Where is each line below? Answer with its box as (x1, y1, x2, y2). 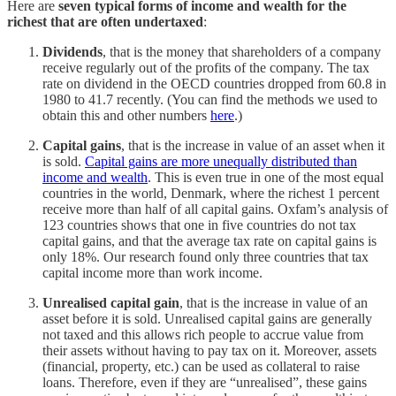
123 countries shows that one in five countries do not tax (42, 217, 356, 232)
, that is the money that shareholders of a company (103, 43, 381, 59)
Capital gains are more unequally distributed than (85, 153, 357, 169)
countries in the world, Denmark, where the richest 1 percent (42, 185, 379, 201)
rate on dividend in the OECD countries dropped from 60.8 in (42, 75, 386, 91)
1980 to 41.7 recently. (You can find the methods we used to (42, 91, 377, 107)
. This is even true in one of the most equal (148, 169, 384, 185)
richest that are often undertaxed (7, 13, 203, 29)
